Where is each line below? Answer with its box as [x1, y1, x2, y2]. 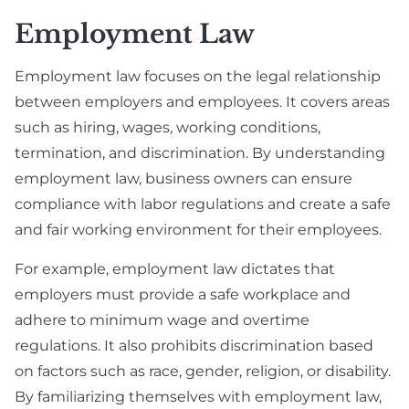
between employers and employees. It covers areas [15, 93, 390, 111]
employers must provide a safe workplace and [15, 286, 351, 304]
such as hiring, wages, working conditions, [15, 119, 320, 137]
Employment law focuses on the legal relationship [15, 68, 381, 86]
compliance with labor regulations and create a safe [15, 195, 391, 214]
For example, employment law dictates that [15, 260, 335, 278]
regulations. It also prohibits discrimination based [15, 337, 373, 355]
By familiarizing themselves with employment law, [15, 388, 382, 406]
